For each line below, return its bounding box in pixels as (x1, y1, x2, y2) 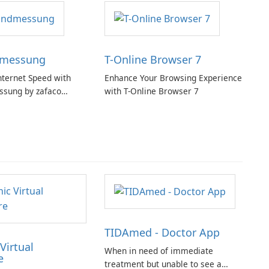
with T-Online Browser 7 (104, 85, 199, 97)
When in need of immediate (104, 245, 213, 257)
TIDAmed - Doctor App (104, 225, 220, 240)
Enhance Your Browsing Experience (104, 72, 242, 84)
